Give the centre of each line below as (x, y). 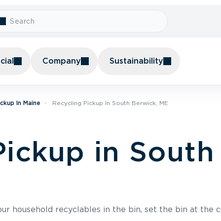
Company (62, 61)
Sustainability (136, 61)
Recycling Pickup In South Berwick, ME (110, 103)
